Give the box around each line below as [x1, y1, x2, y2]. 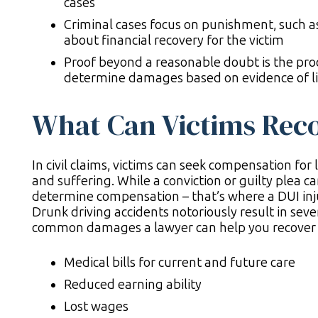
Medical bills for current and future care [64, 255, 295, 271]
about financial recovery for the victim [64, 33, 284, 49]
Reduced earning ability [64, 277, 202, 293]
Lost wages [64, 299, 128, 315]
